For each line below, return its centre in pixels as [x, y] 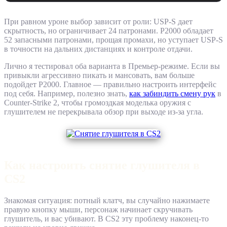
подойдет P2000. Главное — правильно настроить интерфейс [110, 85]
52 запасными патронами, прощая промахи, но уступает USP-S [113, 40]
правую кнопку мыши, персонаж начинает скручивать [98, 210]
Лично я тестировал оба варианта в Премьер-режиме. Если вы [112, 66]
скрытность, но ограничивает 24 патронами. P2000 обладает [109, 31]
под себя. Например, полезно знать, [67, 94]
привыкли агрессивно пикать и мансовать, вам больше [99, 75]
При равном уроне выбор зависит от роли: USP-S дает [98, 22]
